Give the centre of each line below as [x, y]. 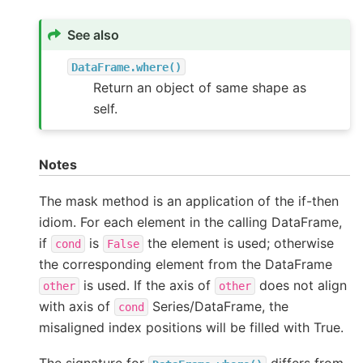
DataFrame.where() [127, 67]
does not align [301, 285]
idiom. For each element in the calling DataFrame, [190, 222]
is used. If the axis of [147, 285]
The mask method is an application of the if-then [189, 201]
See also [94, 34]
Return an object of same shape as [200, 87]
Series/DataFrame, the [218, 306]
